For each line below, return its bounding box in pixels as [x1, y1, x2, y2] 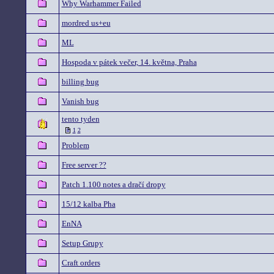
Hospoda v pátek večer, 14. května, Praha [61, 57, 197, 67]
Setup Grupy [61, 239, 103, 248]
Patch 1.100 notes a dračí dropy [61, 180, 166, 189]
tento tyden [61, 114, 100, 124]
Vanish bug [61, 97, 99, 106]
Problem [61, 141, 89, 150]
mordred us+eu [61, 18, 111, 28]
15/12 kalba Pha [61, 199, 116, 209]
